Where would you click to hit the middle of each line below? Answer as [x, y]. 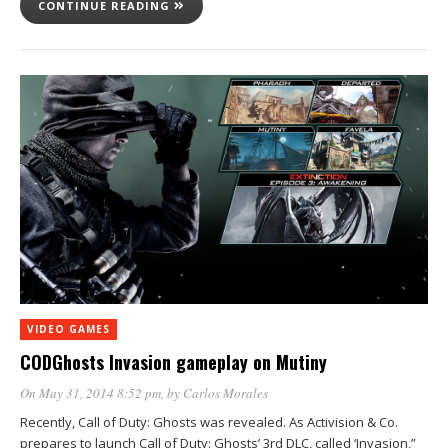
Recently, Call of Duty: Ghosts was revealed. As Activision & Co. [209, 422]
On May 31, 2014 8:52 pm [90, 393]
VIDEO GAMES [68, 329]
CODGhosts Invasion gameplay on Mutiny [173, 362]
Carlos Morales [225, 393]
